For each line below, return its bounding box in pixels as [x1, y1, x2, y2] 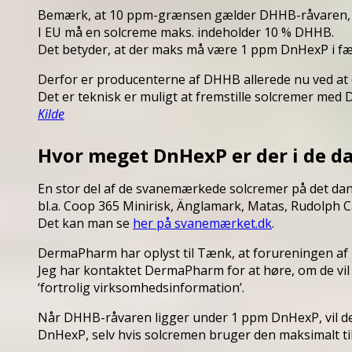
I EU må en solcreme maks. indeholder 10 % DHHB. [38, 23, 334, 41]
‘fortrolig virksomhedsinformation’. [38, 279, 244, 297]
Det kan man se [38, 214, 133, 233]
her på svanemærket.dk [133, 214, 272, 233]
